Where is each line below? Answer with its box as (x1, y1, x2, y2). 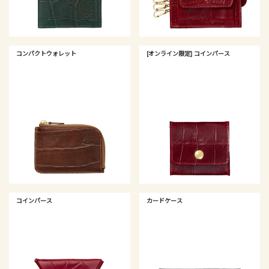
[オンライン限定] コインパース (146, 50, 230, 58)
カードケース (146, 196, 183, 205)
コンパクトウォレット (16, 50, 76, 58)
